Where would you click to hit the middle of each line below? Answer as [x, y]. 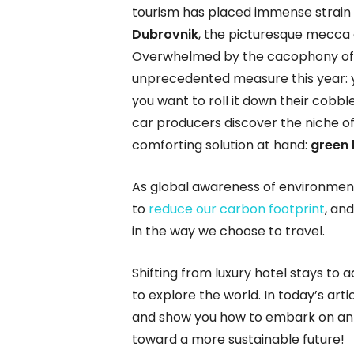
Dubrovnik [165, 34]
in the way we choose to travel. [228, 231]
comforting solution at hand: [221, 145]
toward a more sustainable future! [238, 339]
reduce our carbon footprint [237, 209]
